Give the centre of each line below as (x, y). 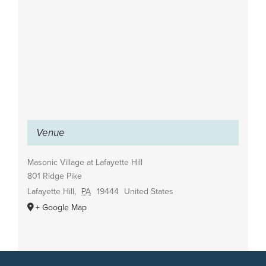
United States (149, 191)
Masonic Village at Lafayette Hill (85, 162)
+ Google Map (61, 207)
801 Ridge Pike (54, 176)
